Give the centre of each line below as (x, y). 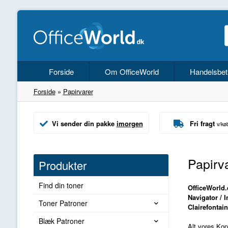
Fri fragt (202, 124)
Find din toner (61, 186)
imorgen (130, 124)
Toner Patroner (63, 203)
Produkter (62, 165)
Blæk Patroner (61, 221)
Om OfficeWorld (132, 72)
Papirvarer (78, 91)
